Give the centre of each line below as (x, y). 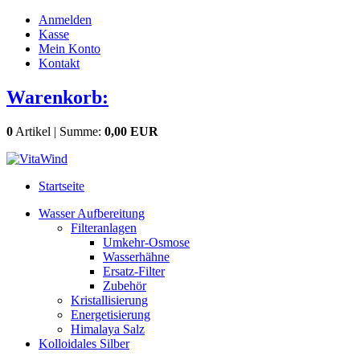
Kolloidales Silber (84, 343)
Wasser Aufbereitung (92, 213)
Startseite (61, 186)
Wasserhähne (136, 256)
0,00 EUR (131, 131)
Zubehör (125, 285)
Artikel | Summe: (59, 131)
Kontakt (59, 63)
